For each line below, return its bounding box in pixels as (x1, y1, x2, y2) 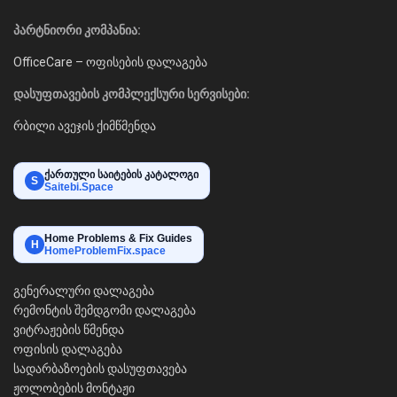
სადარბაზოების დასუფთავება (13, 362, 187, 377)
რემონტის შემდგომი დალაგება (13, 303, 196, 318)
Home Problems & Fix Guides (44, 232, 192, 245)
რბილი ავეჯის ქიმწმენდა (13, 119, 156, 134)
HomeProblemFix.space (44, 245, 166, 258)
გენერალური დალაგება (13, 284, 154, 299)
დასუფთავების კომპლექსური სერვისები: (13, 87, 250, 102)
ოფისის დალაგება (13, 342, 122, 357)
